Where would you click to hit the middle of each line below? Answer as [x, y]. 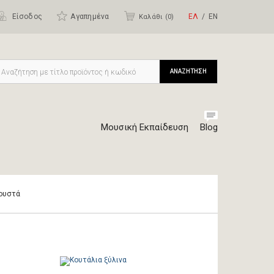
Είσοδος [26, 17]
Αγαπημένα [90, 17]
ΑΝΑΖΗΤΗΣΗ [188, 71]
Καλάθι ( [153, 17]
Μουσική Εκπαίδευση [145, 127]
